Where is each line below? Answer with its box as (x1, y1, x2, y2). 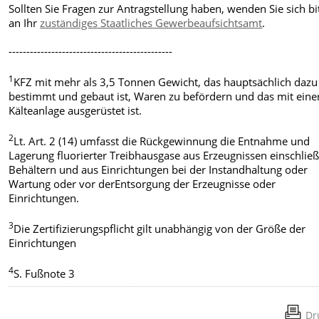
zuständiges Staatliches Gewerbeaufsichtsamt (40, 16, 263, 31)
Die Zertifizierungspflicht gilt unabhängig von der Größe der (14, 221, 306, 236)
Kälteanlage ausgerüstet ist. (9, 103, 142, 117)
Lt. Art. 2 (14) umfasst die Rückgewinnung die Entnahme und (14, 133, 310, 148)
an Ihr (9, 16, 41, 31)
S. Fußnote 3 (14, 266, 75, 281)
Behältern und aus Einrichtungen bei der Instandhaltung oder (9, 162, 308, 177)
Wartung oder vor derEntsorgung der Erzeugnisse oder (9, 176, 276, 191)
